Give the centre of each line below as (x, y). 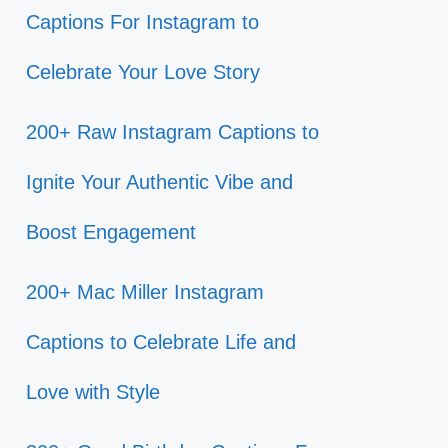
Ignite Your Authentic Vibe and (159, 182)
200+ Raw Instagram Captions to (172, 132)
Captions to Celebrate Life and (161, 342)
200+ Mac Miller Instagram (145, 292)
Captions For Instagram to (142, 22)
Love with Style (93, 392)
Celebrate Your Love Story (143, 72)
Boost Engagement (111, 232)
